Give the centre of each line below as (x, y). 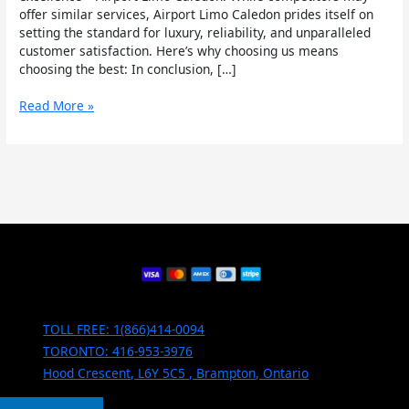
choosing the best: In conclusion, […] (128, 68)
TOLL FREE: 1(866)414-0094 (124, 329)
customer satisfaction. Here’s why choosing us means (179, 50)
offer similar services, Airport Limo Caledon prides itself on (197, 14)
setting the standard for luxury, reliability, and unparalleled (195, 32)
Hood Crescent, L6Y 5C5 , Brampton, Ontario (176, 372)
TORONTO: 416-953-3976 (118, 351)
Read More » (57, 106)
